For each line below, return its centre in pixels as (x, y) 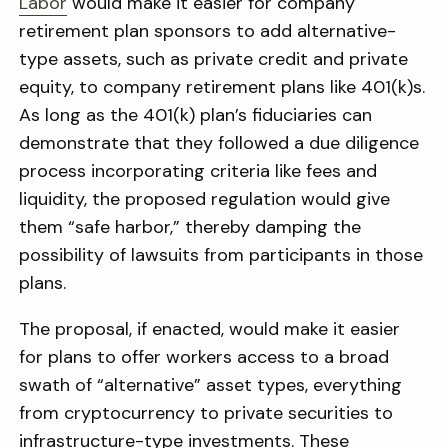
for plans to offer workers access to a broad (204, 357)
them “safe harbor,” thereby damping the (190, 227)
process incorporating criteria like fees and (198, 171)
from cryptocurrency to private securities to (206, 413)
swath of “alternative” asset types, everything (211, 385)
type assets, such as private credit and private (214, 59)
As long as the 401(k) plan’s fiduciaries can (196, 115)
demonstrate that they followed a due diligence (219, 143)
